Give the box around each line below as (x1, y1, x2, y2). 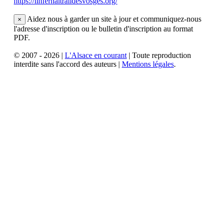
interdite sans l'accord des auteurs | (14, 59, 122, 68)
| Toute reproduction (127, 51, 191, 59)
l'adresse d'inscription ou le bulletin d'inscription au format (14, 24, 193, 33)
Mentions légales (122, 59, 174, 68)
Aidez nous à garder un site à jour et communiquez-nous (26, 14, 201, 23)
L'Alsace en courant (65, 51, 127, 59)
